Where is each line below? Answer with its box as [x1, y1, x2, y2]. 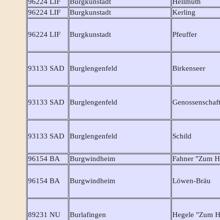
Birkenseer [172, 64, 205, 73]
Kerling [172, 8, 195, 17]
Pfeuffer [172, 30, 197, 39]
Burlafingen [70, 211, 106, 219]
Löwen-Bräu [172, 177, 211, 185]
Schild [172, 132, 192, 140]
